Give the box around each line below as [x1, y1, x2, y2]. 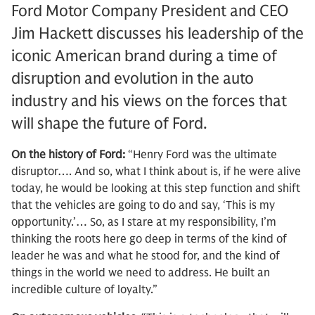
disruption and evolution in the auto [11, 69, 254, 88]
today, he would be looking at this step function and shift [11, 181, 300, 195]
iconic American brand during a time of [11, 46, 277, 65]
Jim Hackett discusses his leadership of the [11, 24, 304, 43]
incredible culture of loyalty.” [11, 283, 157, 297]
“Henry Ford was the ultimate [125, 148, 277, 162]
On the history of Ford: [11, 148, 125, 162]
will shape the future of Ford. [11, 114, 207, 133]
